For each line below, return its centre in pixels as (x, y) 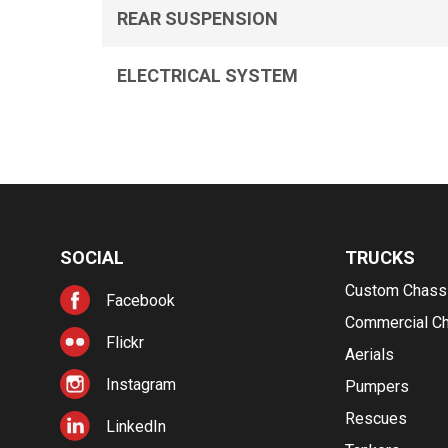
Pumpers (376, 386)
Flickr (125, 342)
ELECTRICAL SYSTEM (207, 75)
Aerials (369, 354)
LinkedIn (136, 426)
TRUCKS (379, 257)
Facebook (140, 300)
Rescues (375, 418)
